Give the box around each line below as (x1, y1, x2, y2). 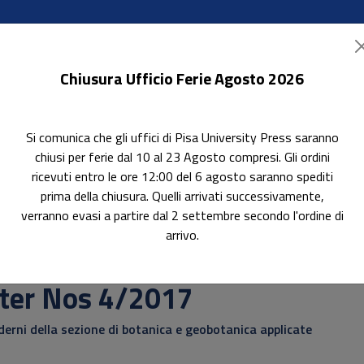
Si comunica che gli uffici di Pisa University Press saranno (25, 128, 339, 147)
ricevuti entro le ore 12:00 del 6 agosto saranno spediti (31, 167, 333, 186)
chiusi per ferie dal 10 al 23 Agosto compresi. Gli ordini (34, 147, 330, 167)
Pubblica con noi (159, 145, 261, 167)
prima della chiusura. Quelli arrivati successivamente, (40, 186, 324, 206)
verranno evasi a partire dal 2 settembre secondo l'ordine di (20, 206, 344, 225)
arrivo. (165, 225, 199, 245)
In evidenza (87, 145, 159, 167)
